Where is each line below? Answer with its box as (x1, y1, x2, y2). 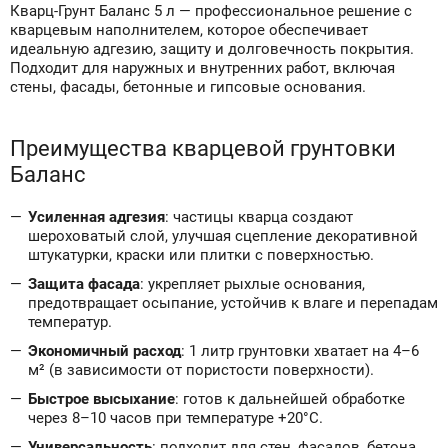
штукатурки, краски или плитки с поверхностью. (28, 246, 374, 264)
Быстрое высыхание (28, 390, 175, 408)
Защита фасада (28, 275, 140, 293)
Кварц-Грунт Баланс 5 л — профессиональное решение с (10, 2, 412, 20)
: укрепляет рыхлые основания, (140, 275, 365, 293)
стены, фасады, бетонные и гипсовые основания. (10, 78, 366, 96)
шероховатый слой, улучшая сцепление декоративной (28, 227, 418, 245)
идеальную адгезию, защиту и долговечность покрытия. (10, 40, 414, 58)
